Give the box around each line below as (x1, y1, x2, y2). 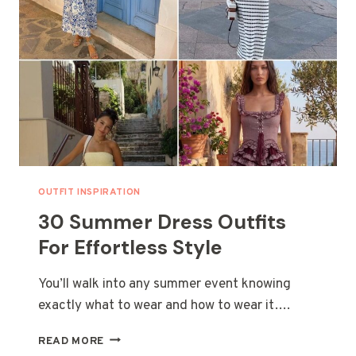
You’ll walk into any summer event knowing (38, 275, 291, 293)
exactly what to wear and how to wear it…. (38, 296, 290, 315)
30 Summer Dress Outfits (38, 208, 286, 235)
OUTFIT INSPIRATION (38, 185, 141, 199)
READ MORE (38, 334, 105, 348)
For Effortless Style (38, 234, 222, 261)
